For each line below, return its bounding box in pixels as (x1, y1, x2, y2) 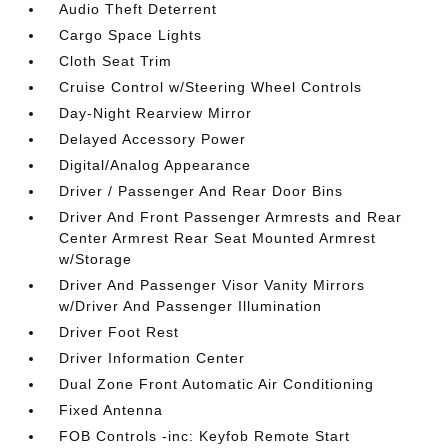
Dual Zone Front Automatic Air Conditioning (59, 375, 375, 392)
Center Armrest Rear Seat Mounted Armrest (59, 229, 377, 246)
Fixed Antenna (59, 401, 164, 418)
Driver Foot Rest (59, 323, 180, 340)
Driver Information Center (59, 349, 246, 366)
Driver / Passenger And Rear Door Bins (59, 182, 344, 199)
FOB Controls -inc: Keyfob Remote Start (59, 427, 351, 444)
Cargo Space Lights (59, 26, 203, 43)
